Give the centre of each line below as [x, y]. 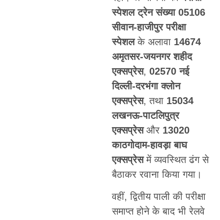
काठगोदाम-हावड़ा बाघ [149, 145]
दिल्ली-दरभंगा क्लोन [146, 86]
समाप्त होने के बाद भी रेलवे [158, 211]
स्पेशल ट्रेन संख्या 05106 [158, 13]
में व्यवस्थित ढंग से [176, 160]
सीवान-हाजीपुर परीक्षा [149, 27]
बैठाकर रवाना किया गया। [157, 175]
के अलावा [154, 42]
